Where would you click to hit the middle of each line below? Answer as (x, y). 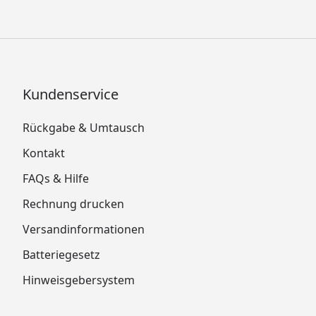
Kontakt (44, 153)
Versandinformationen (84, 229)
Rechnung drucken (73, 204)
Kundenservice (71, 94)
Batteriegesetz (61, 255)
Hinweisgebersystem (79, 280)
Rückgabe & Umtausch (84, 128)
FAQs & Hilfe (56, 178)
